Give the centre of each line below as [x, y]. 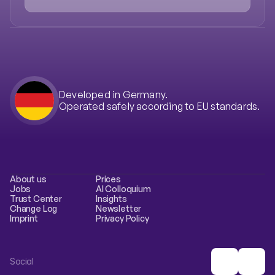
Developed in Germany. [114, 94]
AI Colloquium [123, 188]
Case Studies [88, 9]
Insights [111, 198]
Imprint [24, 218]
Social [22, 261]
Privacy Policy [122, 218]
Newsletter [119, 208]
